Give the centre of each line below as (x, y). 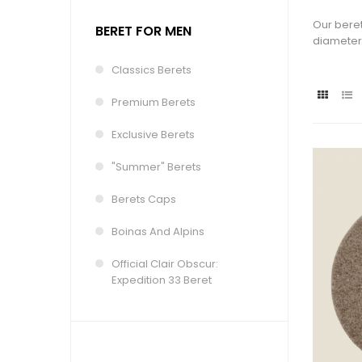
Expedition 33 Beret (162, 280)
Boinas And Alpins (158, 232)
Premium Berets (154, 102)
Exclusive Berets (153, 135)
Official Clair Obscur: (165, 264)
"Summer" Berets (156, 167)
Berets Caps (144, 199)
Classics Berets (152, 70)
